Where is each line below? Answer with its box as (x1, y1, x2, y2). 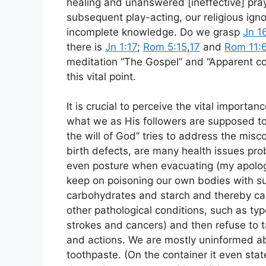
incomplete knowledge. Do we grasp (66, 26, 243, 38)
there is (66, 40, 105, 53)
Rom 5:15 (143, 40, 187, 53)
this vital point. (66, 70, 136, 83)
